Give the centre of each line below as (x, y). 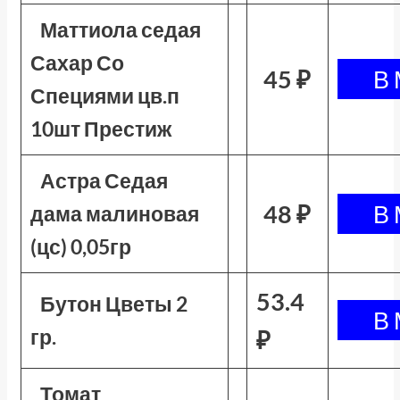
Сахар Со (77, 62)
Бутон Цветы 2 (114, 304)
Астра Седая (104, 180)
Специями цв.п (104, 96)
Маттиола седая (121, 29)
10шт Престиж (100, 129)
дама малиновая (114, 213)
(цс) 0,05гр (80, 246)
